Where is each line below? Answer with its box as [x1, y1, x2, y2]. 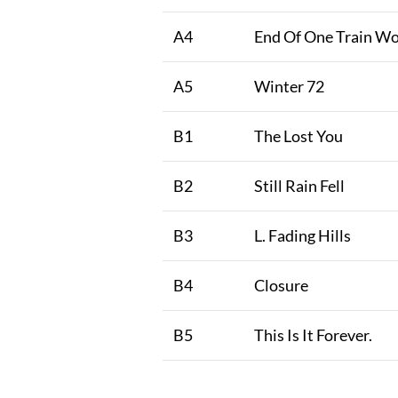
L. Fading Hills [254, 226, 351, 246]
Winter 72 [254, 76, 324, 97]
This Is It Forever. [254, 325, 372, 346]
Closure [254, 275, 308, 296]
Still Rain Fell [254, 176, 345, 196]
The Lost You [254, 126, 343, 147]
